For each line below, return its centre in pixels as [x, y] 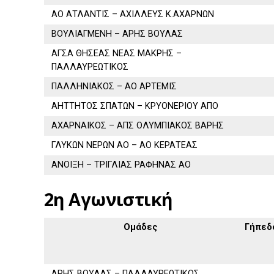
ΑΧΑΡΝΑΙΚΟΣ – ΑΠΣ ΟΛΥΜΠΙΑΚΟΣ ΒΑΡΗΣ [138, 126]
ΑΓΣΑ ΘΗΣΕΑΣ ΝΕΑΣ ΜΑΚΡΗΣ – [117, 54]
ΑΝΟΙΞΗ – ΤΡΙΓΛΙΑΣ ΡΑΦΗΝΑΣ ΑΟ [121, 165]
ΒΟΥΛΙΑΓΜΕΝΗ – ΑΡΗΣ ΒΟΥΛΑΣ [117, 34]
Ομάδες [140, 227]
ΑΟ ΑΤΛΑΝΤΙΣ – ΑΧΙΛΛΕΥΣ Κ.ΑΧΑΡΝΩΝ [133, 14]
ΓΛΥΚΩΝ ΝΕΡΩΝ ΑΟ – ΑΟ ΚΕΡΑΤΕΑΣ [125, 145]
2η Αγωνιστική [109, 199]
